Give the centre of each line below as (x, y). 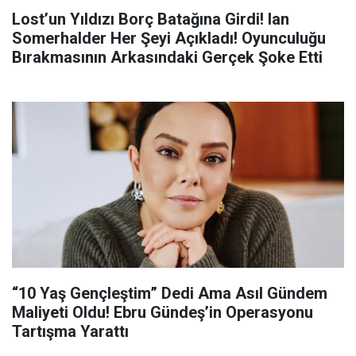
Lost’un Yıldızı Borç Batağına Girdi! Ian (151, 19)
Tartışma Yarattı (70, 331)
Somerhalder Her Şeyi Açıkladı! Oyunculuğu (169, 38)
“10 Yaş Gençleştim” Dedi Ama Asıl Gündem (170, 293)
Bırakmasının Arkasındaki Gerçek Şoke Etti (167, 57)
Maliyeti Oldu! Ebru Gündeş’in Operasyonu (163, 312)
